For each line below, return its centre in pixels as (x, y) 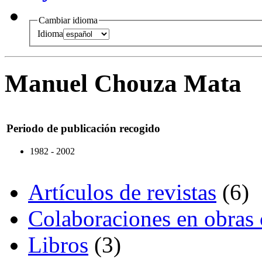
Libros (58, 245)
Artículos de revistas (122, 192)
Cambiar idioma (68, 20)
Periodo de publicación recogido (83, 128)
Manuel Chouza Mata (123, 84)
